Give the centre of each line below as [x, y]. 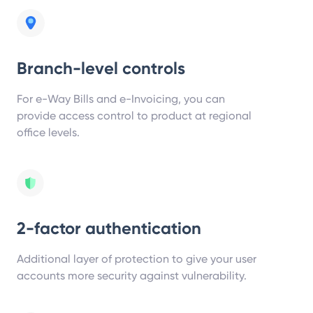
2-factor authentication [109, 228]
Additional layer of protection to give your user [137, 259]
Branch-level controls [101, 68]
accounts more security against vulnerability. [132, 275]
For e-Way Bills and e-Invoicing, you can [121, 99]
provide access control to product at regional [134, 115]
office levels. [48, 132]
